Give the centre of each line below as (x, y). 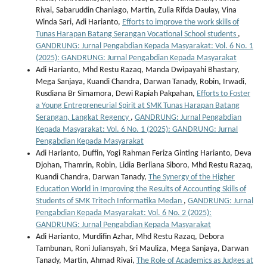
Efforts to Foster (223, 94)
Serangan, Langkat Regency (83, 118)
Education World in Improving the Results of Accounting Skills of (141, 190)
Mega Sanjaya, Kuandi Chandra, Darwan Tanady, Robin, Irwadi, (141, 82)
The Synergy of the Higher (192, 178)
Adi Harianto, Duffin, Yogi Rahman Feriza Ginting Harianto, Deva (144, 154)
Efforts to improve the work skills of (181, 23)
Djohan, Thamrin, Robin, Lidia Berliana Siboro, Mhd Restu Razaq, (144, 166)
